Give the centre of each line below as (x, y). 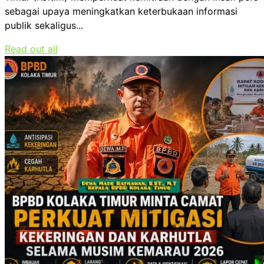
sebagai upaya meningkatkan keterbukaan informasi (121, 11)
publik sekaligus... (44, 26)
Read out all (31, 49)
